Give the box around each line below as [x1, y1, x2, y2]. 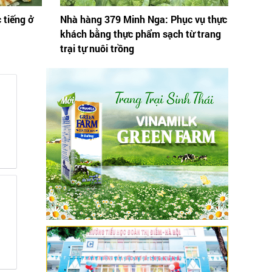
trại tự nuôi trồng [59, 42, 134, 55]
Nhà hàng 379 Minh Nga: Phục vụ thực [59, 13, 227, 26]
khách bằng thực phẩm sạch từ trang [59, 27, 221, 41]
